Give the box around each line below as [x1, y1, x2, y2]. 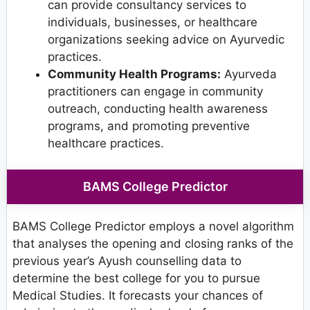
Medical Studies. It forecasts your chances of [12, 289, 263, 303]
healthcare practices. [48, 136, 164, 150]
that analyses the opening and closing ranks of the [12, 237, 293, 251]
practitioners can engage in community [48, 84, 263, 98]
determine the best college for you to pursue [12, 271, 260, 286]
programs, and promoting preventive [48, 118, 250, 133]
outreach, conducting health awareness [48, 101, 268, 116]
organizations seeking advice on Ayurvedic [48, 32, 284, 46]
